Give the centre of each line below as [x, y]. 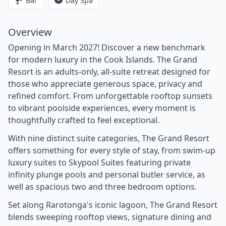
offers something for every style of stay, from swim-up [112, 150]
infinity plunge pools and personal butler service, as [107, 174]
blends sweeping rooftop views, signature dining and [110, 217]
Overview [30, 32]
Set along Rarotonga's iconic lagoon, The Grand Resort [113, 205]
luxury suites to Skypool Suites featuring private [99, 162]
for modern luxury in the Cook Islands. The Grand [103, 59]
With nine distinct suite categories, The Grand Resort [109, 138]
